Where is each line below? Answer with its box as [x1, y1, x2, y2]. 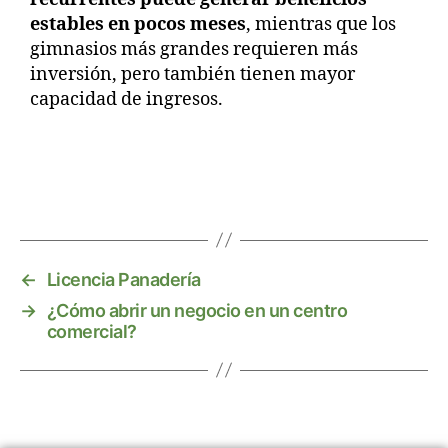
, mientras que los [246, 12, 396, 36]
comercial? [46, 320, 137, 342]
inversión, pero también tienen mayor [30, 62, 355, 86]
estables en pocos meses [30, 12, 246, 36]
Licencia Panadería [46, 268, 201, 290]
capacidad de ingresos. [30, 87, 223, 111]
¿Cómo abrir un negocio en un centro [46, 299, 348, 321]
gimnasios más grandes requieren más [30, 37, 358, 61]
